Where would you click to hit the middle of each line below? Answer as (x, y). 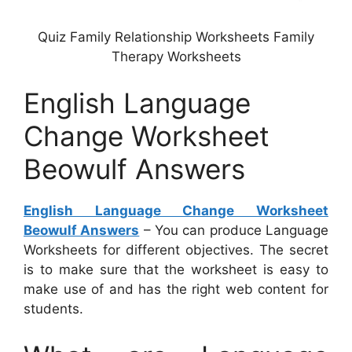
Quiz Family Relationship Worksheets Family (176, 37)
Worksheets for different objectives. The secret (176, 250)
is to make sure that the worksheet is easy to (176, 270)
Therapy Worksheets (176, 56)
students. (53, 309)
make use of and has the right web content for (176, 290)
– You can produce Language (234, 231)
